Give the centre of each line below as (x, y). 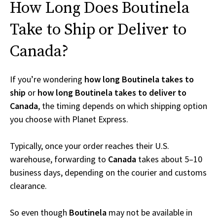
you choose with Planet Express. (69, 119)
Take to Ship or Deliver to (98, 30)
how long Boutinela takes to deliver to (112, 93)
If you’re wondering (47, 79)
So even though (39, 213)
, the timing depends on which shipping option (123, 106)
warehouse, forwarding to (59, 159)
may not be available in (149, 213)
